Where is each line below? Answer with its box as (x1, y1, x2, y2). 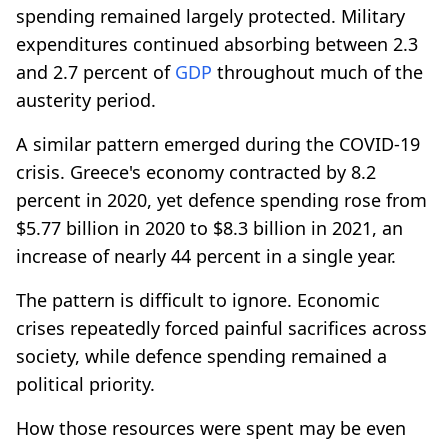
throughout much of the (212, 59, 423, 84)
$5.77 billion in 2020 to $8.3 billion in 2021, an (16, 215, 403, 240)
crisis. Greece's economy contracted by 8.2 (16, 159, 376, 184)
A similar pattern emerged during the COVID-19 (16, 131, 420, 156)
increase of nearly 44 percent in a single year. (16, 243, 396, 268)
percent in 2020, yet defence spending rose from (16, 187, 427, 212)
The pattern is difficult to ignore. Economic (16, 287, 380, 312)
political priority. (16, 371, 155, 396)
